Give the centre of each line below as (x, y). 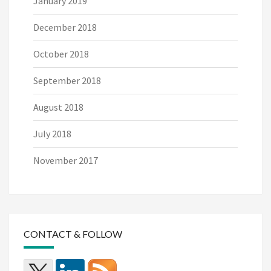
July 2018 (52, 133)
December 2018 (65, 27)
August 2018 (58, 107)
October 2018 (61, 54)
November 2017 (66, 160)
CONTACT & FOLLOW (73, 233)
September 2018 (67, 80)
